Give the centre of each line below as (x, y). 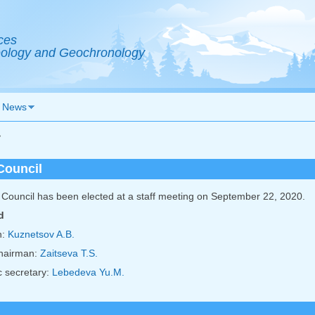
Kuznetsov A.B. (41, 234)
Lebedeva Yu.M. (88, 272)
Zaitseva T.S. (69, 253)
